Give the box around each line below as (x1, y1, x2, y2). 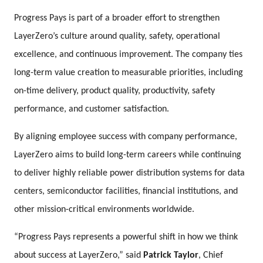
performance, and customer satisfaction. (14, 104, 170, 114)
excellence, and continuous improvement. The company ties (14, 49, 243, 59)
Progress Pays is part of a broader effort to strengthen (14, 13, 220, 23)
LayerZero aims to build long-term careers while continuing (14, 150, 242, 160)
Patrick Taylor (143, 250, 199, 260)
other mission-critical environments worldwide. (14, 204, 195, 214)
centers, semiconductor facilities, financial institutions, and (14, 186, 238, 196)
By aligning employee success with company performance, (14, 131, 238, 141)
